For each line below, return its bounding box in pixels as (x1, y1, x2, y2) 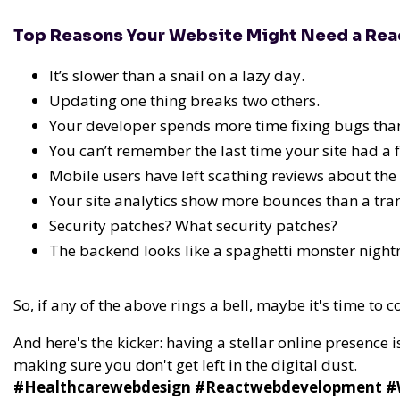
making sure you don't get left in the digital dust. (13, 354, 357, 376)
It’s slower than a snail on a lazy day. (49, 65, 304, 87)
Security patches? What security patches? (49, 215, 337, 237)
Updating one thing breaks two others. (49, 90, 320, 112)
